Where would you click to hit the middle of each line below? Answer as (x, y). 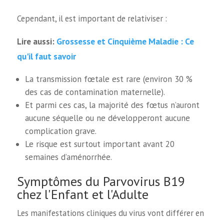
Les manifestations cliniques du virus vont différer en (110, 213)
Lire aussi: (36, 42)
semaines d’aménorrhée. (69, 157)
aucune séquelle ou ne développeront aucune (108, 118)
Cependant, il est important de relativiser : (92, 18)
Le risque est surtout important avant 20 (100, 144)
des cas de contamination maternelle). (95, 92)
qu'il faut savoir (46, 56)
